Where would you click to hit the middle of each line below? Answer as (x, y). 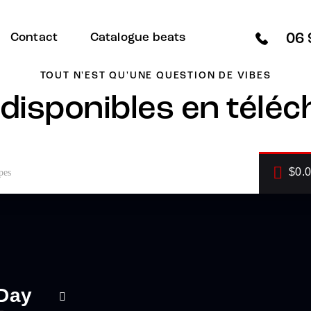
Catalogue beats (138, 37)
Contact (34, 37)
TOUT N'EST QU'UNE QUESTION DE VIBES (155, 76)
